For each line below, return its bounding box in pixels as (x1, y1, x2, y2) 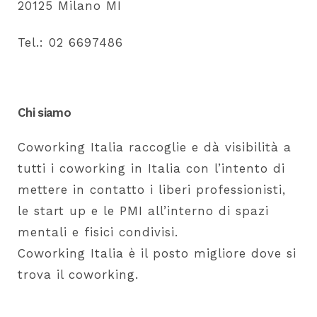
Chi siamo (18, 105, 71, 120)
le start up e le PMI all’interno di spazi (18, 204, 269, 218)
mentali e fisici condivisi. (18, 225, 178, 239)
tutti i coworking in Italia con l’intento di (18, 161, 285, 175)
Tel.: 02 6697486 (18, 35, 123, 50)
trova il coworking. (18, 267, 139, 282)
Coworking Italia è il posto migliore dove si (18, 246, 296, 260)
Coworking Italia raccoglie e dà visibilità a (18, 140, 292, 154)
